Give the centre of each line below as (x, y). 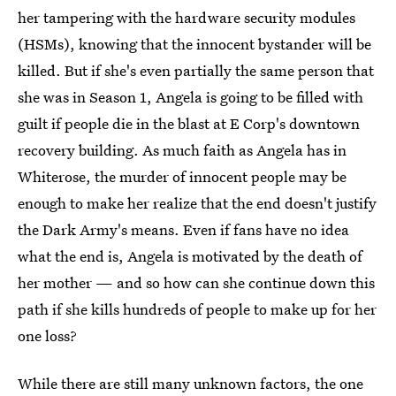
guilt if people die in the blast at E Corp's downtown (189, 123)
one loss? (47, 335)
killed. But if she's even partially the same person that (196, 70)
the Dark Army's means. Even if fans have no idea (183, 229)
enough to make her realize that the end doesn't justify (197, 202)
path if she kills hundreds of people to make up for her (197, 308)
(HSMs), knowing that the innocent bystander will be (194, 43)
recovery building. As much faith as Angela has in (182, 149)
